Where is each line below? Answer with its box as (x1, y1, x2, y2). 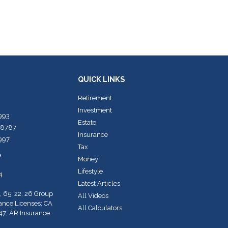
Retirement (78, 94, 112, 102)
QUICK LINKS (78, 75, 125, 83)
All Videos (78, 192, 108, 199)
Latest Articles (78, 180, 120, 187)
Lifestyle (78, 167, 103, 175)
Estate (78, 119, 96, 126)
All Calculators (78, 204, 122, 212)
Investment (78, 106, 112, 114)
